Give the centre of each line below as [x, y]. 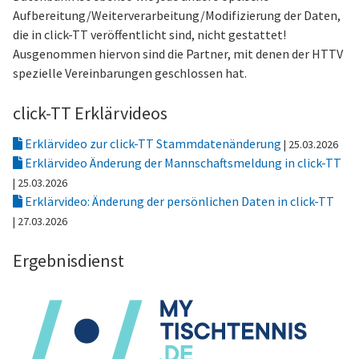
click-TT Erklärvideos [90, 113]
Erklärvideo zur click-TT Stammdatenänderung [153, 143]
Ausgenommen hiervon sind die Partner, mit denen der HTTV [178, 54]
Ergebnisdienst [69, 260]
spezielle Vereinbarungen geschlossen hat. [130, 73]
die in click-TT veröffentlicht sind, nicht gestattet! [149, 34]
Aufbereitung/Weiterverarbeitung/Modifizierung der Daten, [177, 15]
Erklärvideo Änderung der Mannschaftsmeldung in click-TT [182, 163]
